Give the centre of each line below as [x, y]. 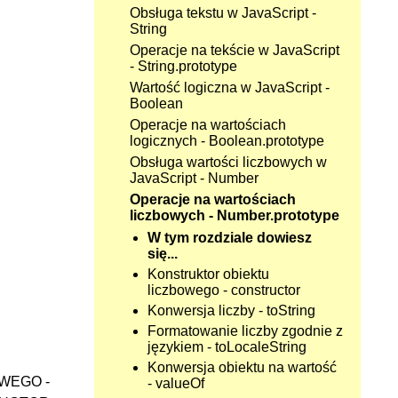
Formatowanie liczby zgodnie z [245, 331]
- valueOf [176, 383]
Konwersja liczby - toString [231, 310]
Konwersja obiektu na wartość [242, 367]
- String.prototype [183, 66]
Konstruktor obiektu [208, 274]
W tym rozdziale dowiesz [230, 238]
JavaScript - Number [194, 178]
